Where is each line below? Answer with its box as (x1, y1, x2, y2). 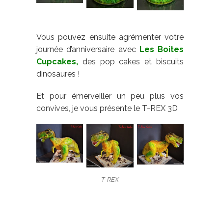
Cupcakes (36, 57, 76, 67)
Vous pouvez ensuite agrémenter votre (36, 32, 184, 42)
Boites (158, 45, 184, 55)
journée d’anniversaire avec (36, 45, 139, 55)
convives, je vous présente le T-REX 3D (36, 104, 178, 113)
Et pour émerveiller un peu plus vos (36, 91, 184, 101)
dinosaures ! (36, 69, 80, 79)
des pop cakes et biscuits (78, 57, 184, 67)
